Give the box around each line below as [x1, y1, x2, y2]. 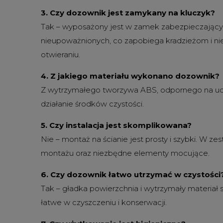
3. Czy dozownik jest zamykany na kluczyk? [41, 8, 215, 17]
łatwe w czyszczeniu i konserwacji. [41, 198, 167, 207]
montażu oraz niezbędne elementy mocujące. [41, 148, 210, 158]
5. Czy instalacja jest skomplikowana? [41, 120, 192, 130]
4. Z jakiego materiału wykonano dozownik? [41, 71, 220, 81]
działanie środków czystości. [41, 99, 144, 109]
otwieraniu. [41, 50, 80, 59]
